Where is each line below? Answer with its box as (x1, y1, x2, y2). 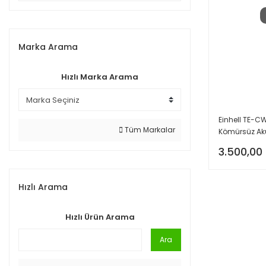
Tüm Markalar (123, 125, 175, 135)
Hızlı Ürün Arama (65, 211, 135, 223)
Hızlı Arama (18, 181, 68, 193)
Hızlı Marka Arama (61, 71, 138, 83)
